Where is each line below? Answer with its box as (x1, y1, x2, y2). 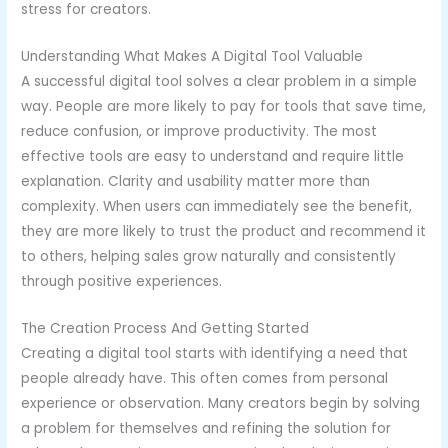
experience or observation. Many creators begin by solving (21, 393, 421, 413)
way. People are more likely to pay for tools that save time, (21, 96, 427, 116)
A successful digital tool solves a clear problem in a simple (21, 71, 418, 91)
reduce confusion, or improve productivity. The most (21, 121, 378, 141)
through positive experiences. (21, 271, 223, 291)
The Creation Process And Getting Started (21, 318, 310, 338)
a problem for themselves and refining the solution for (21, 418, 392, 438)
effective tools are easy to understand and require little (21, 146, 405, 166)
